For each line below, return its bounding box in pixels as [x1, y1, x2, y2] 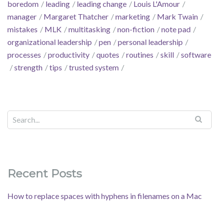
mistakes [7, 24, 38, 34]
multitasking [68, 24, 110, 34]
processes [7, 50, 41, 60]
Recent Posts [7, 167, 82, 181]
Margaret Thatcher [44, 12, 109, 22]
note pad [161, 24, 191, 34]
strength [14, 63, 43, 72]
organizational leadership [7, 37, 92, 47]
